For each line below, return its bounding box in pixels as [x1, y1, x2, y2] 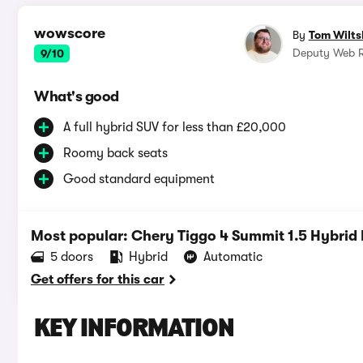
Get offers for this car [31, 272, 164, 288]
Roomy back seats [63, 146, 168, 161]
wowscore [34, 25, 105, 42]
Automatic [203, 250, 263, 265]
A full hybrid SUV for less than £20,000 [63, 120, 286, 135]
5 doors [50, 250, 93, 265]
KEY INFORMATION [34, 317, 234, 344]
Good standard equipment [63, 172, 215, 187]
